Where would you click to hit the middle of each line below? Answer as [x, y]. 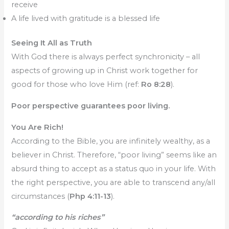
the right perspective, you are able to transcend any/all [113, 182]
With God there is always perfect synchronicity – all [106, 57]
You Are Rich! [38, 127]
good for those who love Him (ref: [75, 85]
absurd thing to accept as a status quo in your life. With [114, 168]
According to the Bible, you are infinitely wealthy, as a [111, 141]
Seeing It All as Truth [52, 43]
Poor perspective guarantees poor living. [91, 106]
